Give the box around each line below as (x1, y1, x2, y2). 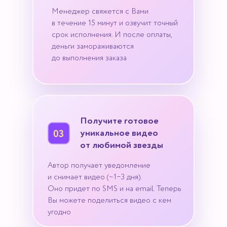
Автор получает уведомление (48, 162, 150, 169)
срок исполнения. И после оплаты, (52, 31, 172, 39)
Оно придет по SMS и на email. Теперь (48, 185, 181, 193)
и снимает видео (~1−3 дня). (48, 173, 142, 181)
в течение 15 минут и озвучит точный (52, 19, 178, 27)
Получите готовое (80, 117, 159, 126)
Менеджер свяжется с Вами (52, 8, 148, 15)
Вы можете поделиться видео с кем (48, 197, 171, 204)
